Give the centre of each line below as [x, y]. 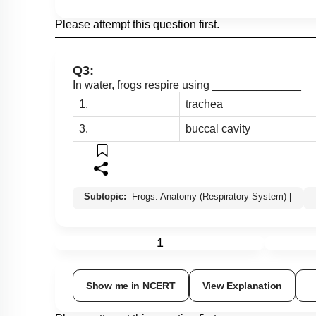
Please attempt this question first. [137, 25]
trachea [204, 104]
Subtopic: [107, 197]
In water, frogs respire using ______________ [187, 85]
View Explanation [242, 286]
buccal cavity [218, 129]
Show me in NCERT [131, 286]
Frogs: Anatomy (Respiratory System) [209, 197]
